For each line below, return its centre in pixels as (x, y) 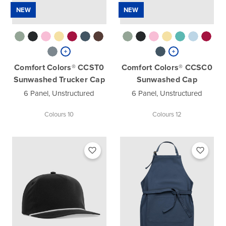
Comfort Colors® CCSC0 (167, 67)
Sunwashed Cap (167, 79)
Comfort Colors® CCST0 (59, 67)
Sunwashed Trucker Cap (59, 79)
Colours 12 (167, 114)
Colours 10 (59, 114)
